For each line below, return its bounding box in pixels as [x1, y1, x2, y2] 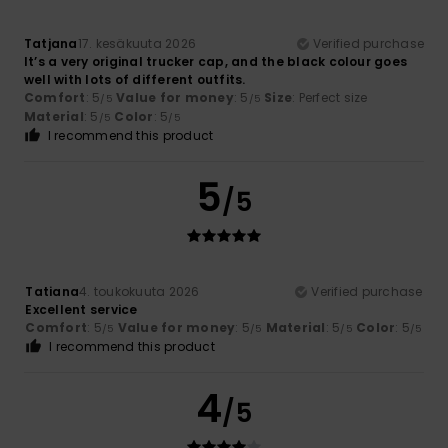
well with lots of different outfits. [24, 71, 246, 89]
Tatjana [24, 35, 78, 53]
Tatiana [25, 283, 80, 301]
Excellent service [25, 301, 138, 319]
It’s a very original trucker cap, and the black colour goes [24, 53, 408, 71]
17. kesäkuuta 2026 [77, 35, 197, 53]
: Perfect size [292, 89, 368, 107]
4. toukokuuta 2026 [79, 283, 200, 301]
